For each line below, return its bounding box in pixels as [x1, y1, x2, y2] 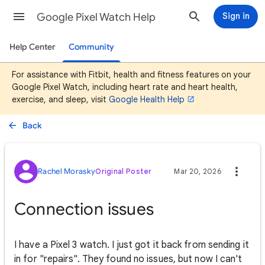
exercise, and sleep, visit [12, 94, 109, 105]
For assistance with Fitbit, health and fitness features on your [12, 69, 251, 80]
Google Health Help [109, 94, 185, 105]
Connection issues [14, 199, 154, 219]
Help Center [9, 42, 56, 52]
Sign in [222, 11, 250, 21]
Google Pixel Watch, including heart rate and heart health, [12, 82, 238, 92]
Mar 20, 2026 [174, 167, 221, 176]
